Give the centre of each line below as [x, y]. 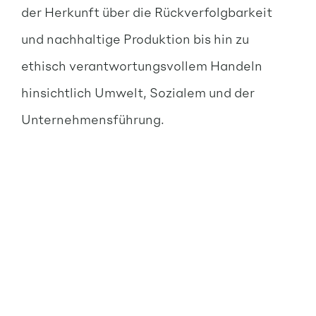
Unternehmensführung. [92, 119]
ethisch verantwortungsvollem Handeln [141, 66]
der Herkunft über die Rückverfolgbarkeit [146, 12]
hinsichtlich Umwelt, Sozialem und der [138, 92]
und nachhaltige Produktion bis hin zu [135, 39]
